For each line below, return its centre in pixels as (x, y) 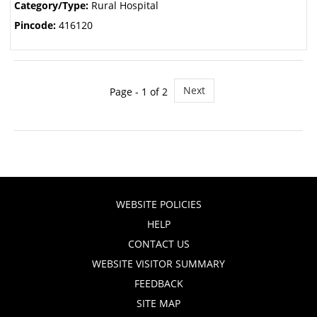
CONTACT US (158, 244)
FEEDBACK (158, 283)
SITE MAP (158, 303)
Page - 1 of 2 (138, 92)
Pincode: (35, 25)
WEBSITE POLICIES (158, 204)
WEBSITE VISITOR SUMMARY (158, 264)
